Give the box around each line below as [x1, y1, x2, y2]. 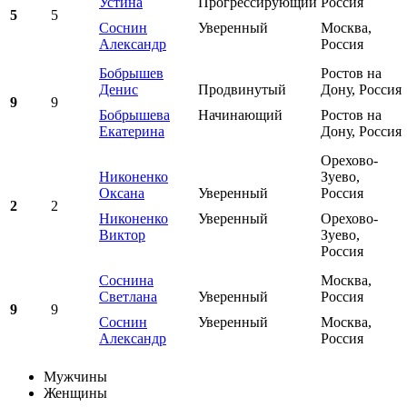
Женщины [44, 385, 107, 402]
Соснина [99, 273, 154, 289]
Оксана [99, 185, 144, 202]
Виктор [99, 227, 145, 243]
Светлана [99, 289, 157, 305]
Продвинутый [198, 82, 286, 98]
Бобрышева [99, 107, 170, 124]
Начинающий [198, 107, 283, 124]
